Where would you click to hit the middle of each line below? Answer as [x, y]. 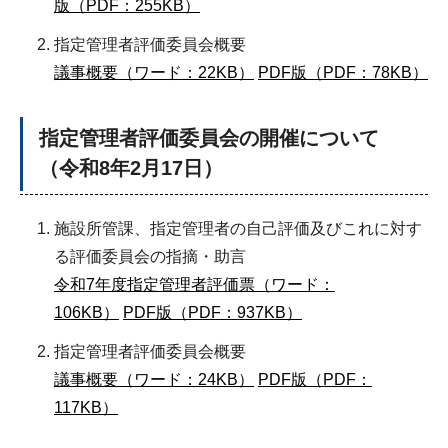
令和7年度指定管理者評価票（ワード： [194, 284]
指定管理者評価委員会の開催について [209, 138]
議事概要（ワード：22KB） [154, 72]
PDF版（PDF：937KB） [212, 312]
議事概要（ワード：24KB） [154, 379]
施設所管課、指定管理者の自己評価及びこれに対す [238, 228]
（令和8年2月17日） [131, 168]
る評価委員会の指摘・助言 [150, 256]
